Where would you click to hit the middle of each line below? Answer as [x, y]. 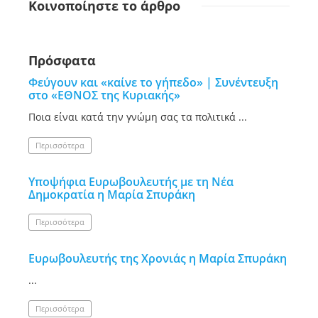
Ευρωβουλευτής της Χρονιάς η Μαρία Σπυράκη [158, 258]
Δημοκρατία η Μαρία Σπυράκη [112, 194]
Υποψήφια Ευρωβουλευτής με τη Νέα [131, 182]
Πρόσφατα [62, 60]
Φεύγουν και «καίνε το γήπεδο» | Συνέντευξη [153, 82]
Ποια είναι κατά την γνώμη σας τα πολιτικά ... [138, 117]
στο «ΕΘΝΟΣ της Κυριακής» [104, 95]
